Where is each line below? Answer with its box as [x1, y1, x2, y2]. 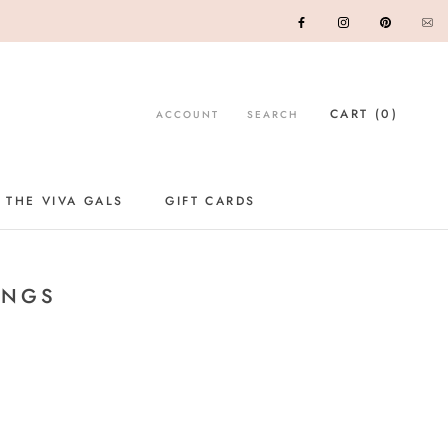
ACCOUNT [155, 106, 219, 122]
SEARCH [246, 106, 298, 122]
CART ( [329, 104, 382, 123]
